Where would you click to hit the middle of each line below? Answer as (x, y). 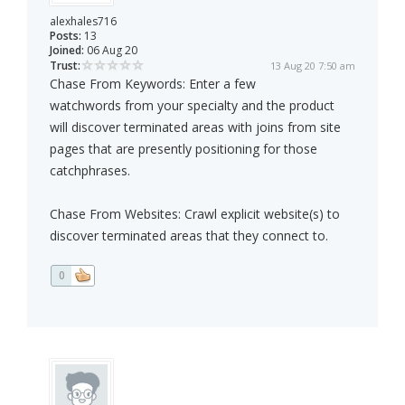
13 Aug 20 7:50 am (313, 66)
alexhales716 (83, 22)
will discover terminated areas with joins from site (195, 127)
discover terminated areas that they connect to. (189, 236)
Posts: (66, 36)
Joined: (67, 51)
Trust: (65, 66)
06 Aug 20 (111, 51)
